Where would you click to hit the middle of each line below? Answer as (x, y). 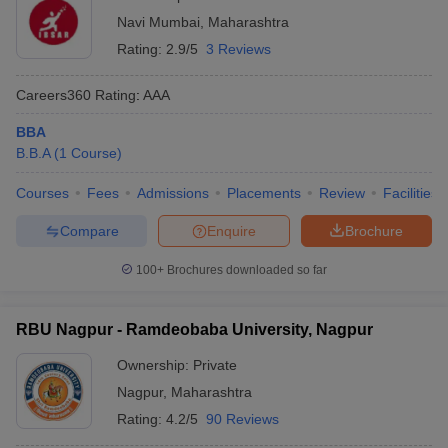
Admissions (173, 193)
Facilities (410, 193)
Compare (89, 230)
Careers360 (53, 94)
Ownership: (155, 365)
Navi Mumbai (158, 22)
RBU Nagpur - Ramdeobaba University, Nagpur (194, 329)
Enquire (231, 230)
